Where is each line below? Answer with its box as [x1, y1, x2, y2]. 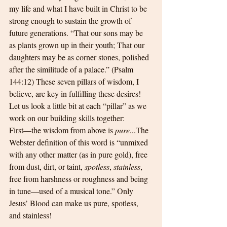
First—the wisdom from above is [9, 125, 115, 136]
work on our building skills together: [9, 112, 125, 124]
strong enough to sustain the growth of [9, 15, 133, 26]
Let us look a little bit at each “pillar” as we [9, 100, 148, 111]
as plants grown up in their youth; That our [9, 40, 146, 51]
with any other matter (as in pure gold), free [9, 149, 149, 160]
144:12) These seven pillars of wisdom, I [9, 76, 141, 87]
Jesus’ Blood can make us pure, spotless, [9, 198, 140, 209]
